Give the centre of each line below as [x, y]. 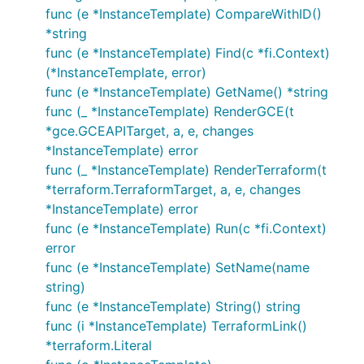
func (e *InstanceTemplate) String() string [173, 306]
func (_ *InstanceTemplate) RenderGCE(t [170, 111]
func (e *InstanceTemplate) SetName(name [178, 267]
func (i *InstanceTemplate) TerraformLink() [176, 326]
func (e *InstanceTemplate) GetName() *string [187, 92]
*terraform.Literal [99, 345]
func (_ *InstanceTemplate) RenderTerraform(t [186, 170]
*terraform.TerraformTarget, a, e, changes [173, 189]
